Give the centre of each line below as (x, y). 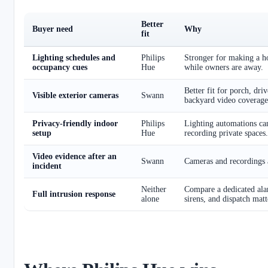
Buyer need (53, 29)
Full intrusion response (74, 194)
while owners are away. (224, 67)
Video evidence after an (74, 156)
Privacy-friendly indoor (75, 123)
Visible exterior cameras (75, 95)
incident (47, 166)
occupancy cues (60, 67)
